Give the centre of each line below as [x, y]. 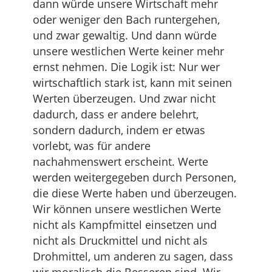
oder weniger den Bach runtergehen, [126, 20]
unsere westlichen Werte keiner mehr [128, 51]
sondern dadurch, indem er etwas [119, 130]
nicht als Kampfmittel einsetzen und [125, 225]
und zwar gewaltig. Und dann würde [125, 36]
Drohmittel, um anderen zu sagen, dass [133, 257]
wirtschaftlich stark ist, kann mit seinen [132, 83]
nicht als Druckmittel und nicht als [120, 241]
